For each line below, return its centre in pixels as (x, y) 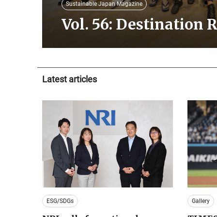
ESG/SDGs (60, 201)
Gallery (201, 201)
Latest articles (70, 79)
